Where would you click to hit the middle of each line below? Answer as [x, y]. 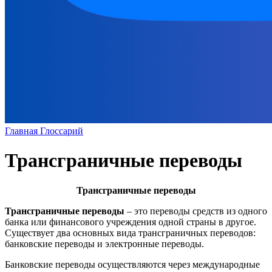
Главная [22, 131]
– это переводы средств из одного [196, 211]
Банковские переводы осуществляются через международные [132, 264]
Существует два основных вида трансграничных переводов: [130, 233]
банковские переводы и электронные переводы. [104, 243]
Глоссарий [62, 131]
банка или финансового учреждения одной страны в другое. [131, 222]
